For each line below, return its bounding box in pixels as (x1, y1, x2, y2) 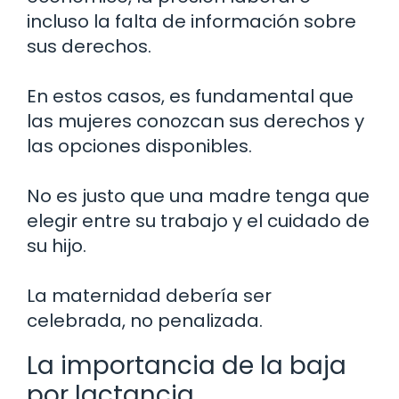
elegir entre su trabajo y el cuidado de (27, 208, 370, 234)
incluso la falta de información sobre (27, 9, 356, 35)
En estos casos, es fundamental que (27, 84, 354, 110)
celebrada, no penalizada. (27, 308, 263, 334)
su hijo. (27, 233, 86, 259)
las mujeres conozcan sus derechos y (27, 109, 364, 134)
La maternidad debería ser (27, 283, 272, 309)
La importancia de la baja (27, 348, 346, 384)
